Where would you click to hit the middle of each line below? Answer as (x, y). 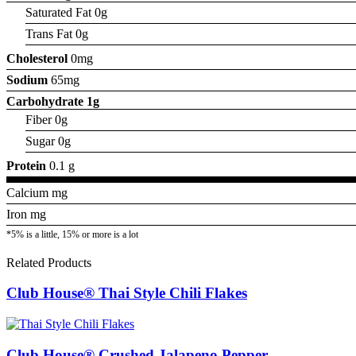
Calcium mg (37, 192)
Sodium (27, 79)
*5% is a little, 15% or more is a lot (72, 234)
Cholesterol (37, 58)
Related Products (49, 262)
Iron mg (26, 214)
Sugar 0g (48, 141)
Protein (26, 165)
